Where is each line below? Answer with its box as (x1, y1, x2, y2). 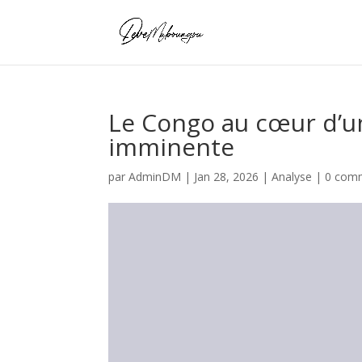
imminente (108, 130, 235, 163)
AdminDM (128, 169, 182, 184)
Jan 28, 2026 (194, 169, 259, 184)
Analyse (271, 169, 313, 184)
